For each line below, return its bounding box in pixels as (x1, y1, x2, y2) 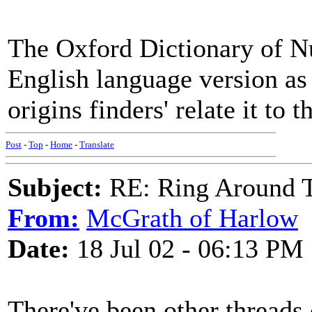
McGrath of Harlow (86, 203, 298, 233)
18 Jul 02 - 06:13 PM (70, 234, 304, 263)
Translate (79, 139, 114, 150)
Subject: (8, 173, 102, 202)
